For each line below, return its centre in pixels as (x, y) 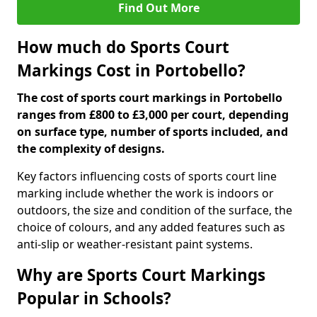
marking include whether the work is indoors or (145, 193)
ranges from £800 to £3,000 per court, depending (153, 115)
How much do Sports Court (123, 47)
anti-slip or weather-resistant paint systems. (135, 244)
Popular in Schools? (94, 298)
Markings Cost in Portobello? (131, 70)
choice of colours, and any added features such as (151, 227)
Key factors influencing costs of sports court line (147, 176)
